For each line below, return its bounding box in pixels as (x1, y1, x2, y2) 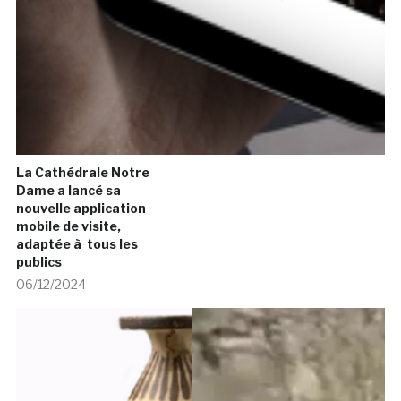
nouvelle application (15, 200, 146, 217)
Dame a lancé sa (15, 183, 121, 199)
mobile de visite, (15, 218, 121, 235)
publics (15, 254, 62, 270)
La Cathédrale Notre (15, 165, 149, 181)
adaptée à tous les (15, 236, 138, 252)
